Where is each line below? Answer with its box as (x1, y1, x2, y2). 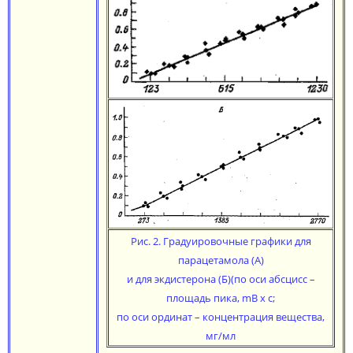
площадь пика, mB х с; (166, 291, 275, 305)
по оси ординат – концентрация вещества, (117, 310, 325, 324)
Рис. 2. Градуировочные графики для (130, 234, 311, 248)
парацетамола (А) (177, 253, 264, 267)
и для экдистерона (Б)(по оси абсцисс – (126, 272, 315, 286)
